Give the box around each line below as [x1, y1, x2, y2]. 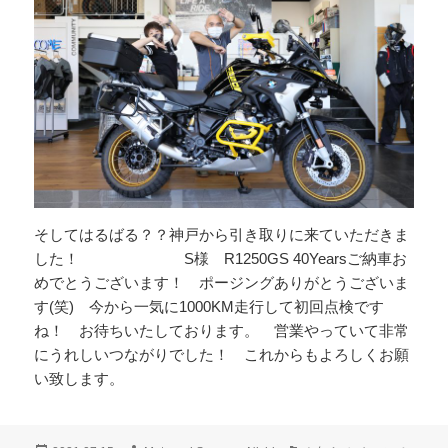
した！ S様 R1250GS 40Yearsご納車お [34, 249, 408, 267]
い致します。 [34, 369, 125, 387]
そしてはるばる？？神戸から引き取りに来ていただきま [34, 225, 410, 243]
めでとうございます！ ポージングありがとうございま [34, 273, 410, 291]
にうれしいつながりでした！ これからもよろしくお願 [34, 345, 410, 363]
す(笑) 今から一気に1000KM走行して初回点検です [34, 297, 385, 315]
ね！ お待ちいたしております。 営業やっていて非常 [34, 321, 410, 339]
